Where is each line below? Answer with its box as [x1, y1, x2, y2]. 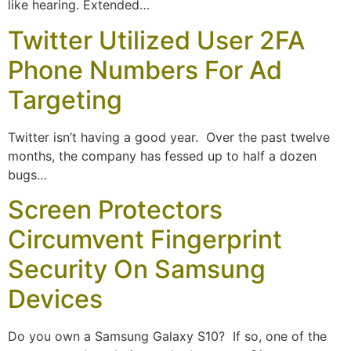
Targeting [8, 84, 122, 115]
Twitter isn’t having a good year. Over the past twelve [8, 128, 330, 145]
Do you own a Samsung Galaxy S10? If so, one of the [8, 328, 327, 345]
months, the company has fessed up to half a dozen [8, 147, 317, 164]
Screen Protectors [8, 194, 223, 226]
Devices [8, 284, 103, 315]
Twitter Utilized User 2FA [8, 24, 305, 56]
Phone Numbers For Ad [8, 54, 282, 85]
